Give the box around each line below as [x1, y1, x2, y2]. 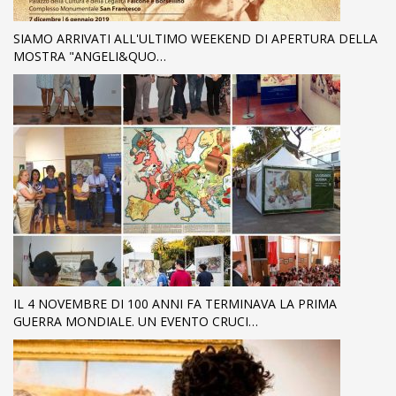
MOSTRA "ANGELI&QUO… [13, 47, 166, 65]
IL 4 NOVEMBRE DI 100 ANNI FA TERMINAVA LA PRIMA [13, 294, 337, 312]
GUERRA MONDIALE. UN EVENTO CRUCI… [13, 312, 258, 330]
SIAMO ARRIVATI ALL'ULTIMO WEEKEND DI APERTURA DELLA [13, 29, 377, 47]
